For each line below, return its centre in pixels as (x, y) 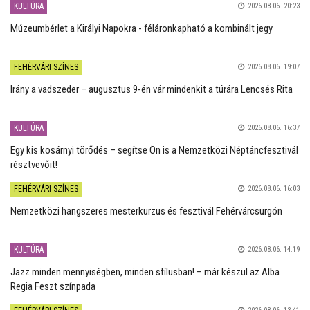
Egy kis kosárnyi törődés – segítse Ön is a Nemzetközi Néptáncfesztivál (154, 150)
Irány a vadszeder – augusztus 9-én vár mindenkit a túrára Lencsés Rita (152, 89)
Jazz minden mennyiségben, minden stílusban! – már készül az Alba (145, 272)
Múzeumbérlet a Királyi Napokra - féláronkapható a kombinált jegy (142, 28)
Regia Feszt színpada (53, 286)
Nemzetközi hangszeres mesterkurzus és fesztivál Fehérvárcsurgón (146, 211)
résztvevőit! (34, 164)
